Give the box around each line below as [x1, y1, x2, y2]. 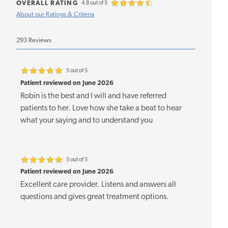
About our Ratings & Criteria [16, 11, 94, 18]
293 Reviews [16, 37, 51, 44]
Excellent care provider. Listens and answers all [20, 181, 176, 189]
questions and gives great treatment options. [20, 193, 169, 202]
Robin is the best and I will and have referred [20, 92, 166, 100]
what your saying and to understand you [20, 116, 153, 125]
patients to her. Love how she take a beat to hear [20, 104, 182, 112]
